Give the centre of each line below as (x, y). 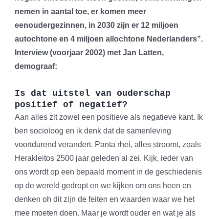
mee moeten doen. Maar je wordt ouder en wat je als (105, 213)
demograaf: (36, 66)
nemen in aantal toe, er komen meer (80, 12)
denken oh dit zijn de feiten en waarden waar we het (105, 199)
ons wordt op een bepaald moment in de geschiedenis (108, 172)
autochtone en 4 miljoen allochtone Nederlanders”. (109, 39)
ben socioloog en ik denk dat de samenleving (93, 131)
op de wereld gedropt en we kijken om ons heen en (103, 186)
